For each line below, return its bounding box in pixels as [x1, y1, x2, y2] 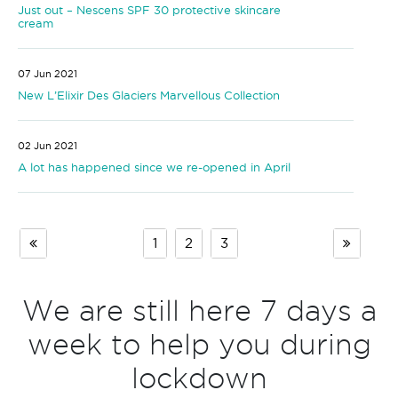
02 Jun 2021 [18, 139, 77, 152]
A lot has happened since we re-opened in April [18, 159, 291, 174]
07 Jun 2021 [18, 67, 77, 80]
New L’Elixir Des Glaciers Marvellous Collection [18, 87, 280, 102]
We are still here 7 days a [21, 294, 377, 326]
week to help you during [27, 328, 371, 360]
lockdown [131, 362, 267, 394]
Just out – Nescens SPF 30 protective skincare [18, 2, 281, 17]
